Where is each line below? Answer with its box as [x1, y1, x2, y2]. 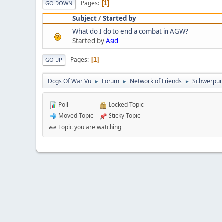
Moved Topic [57, 111, 93, 120]
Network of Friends [130, 77, 182, 86]
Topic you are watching [57, 123, 121, 132]
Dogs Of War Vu [48, 77, 91, 86]
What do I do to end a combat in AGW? [72, 27, 188, 36]
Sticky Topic [107, 111, 140, 120]
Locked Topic [107, 100, 144, 109]
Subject [72, 14, 97, 23]
